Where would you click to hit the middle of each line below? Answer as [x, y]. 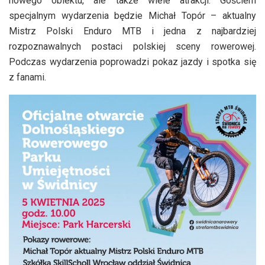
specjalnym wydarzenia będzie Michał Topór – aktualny [132, 16]
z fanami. [28, 77]
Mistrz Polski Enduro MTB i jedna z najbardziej [132, 31]
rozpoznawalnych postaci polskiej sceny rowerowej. [132, 47]
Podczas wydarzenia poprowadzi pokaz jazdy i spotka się [132, 62]
